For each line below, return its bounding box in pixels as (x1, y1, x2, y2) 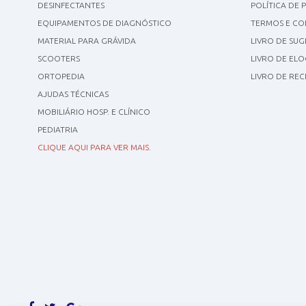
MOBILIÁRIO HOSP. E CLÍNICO (37, 107, 150, 117)
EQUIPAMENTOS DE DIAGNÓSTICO (37, 18, 171, 28)
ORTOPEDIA (37, 72, 85, 81)
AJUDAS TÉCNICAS (37, 89, 109, 99)
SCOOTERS (37, 54, 80, 64)
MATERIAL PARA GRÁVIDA (37, 36, 136, 46)
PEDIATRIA (37, 125, 78, 135)
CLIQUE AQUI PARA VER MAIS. (37, 143, 151, 152)
